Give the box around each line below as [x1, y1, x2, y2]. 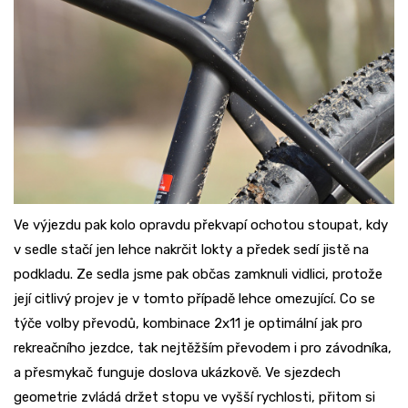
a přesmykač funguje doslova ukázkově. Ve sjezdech [14, 363, 341, 381]
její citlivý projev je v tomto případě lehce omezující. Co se [14, 290, 375, 307]
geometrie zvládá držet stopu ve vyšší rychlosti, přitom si [14, 388, 375, 405]
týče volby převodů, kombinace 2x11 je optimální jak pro [14, 314, 362, 331]
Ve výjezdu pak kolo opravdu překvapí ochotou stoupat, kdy [14, 216, 388, 233]
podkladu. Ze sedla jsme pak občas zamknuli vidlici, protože [14, 265, 382, 282]
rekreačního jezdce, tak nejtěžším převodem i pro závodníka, [14, 339, 392, 356]
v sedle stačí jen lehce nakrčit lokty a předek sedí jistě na [14, 240, 369, 258]
